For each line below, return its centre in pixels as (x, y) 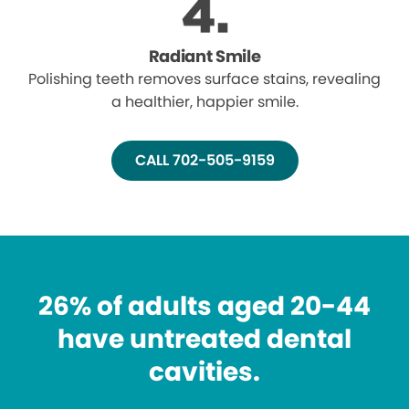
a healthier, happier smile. (204, 102)
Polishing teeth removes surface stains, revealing (204, 79)
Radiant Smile (204, 57)
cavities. (204, 372)
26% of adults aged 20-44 (204, 307)
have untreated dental (204, 340)
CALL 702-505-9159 (204, 161)
